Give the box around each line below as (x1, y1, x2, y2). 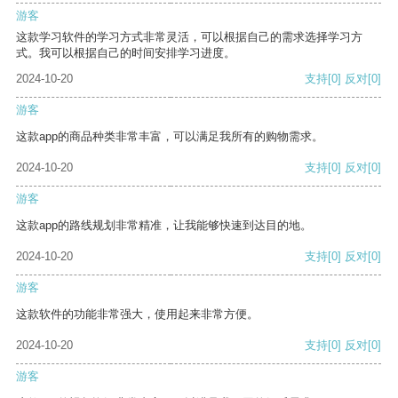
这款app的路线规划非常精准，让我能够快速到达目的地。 (16, 219, 312, 233)
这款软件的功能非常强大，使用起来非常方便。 (16, 307, 259, 322)
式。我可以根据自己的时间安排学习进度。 (16, 46, 235, 60)
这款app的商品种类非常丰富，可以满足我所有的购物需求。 (16, 130, 323, 144)
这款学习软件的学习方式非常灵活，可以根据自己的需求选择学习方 (16, 30, 362, 44)
